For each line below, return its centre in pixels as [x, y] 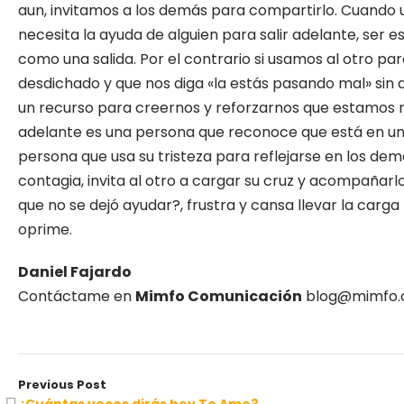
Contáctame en [77, 296]
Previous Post [62, 385]
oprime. [45, 230]
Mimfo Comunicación [219, 296]
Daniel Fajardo [75, 272]
